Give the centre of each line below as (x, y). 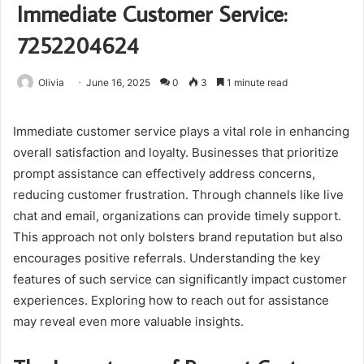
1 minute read (256, 83)
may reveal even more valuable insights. (128, 322)
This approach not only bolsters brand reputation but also (178, 237)
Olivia (51, 83)
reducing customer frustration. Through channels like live (178, 195)
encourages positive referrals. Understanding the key (167, 258)
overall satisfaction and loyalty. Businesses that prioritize (176, 153)
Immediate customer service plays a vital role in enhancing (181, 132)
